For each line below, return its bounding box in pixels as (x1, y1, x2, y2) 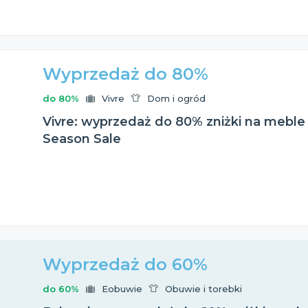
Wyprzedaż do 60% (43, 254, 208, 274)
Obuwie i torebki (165, 283, 242, 294)
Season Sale (43, 131, 121, 146)
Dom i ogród (147, 93, 206, 104)
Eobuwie (102, 283, 142, 294)
